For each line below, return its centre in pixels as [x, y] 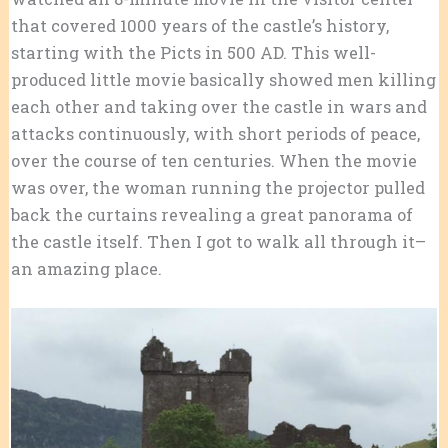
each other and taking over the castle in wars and [218, 107]
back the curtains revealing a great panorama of [211, 215]
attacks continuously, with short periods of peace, [215, 134]
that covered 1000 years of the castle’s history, [199, 26]
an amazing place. [86, 269]
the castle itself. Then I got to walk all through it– [218, 242]
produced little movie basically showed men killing [223, 80]
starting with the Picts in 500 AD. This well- [193, 53]
